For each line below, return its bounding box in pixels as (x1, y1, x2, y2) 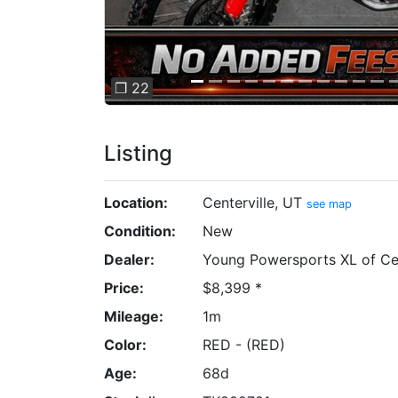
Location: (104, 193, 168, 211)
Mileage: (104, 306, 163, 325)
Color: (104, 335, 147, 354)
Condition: (104, 221, 176, 240)
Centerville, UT (202, 193, 306, 211)
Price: (104, 278, 144, 297)
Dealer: (104, 250, 155, 268)
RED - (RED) (202, 335, 285, 354)
